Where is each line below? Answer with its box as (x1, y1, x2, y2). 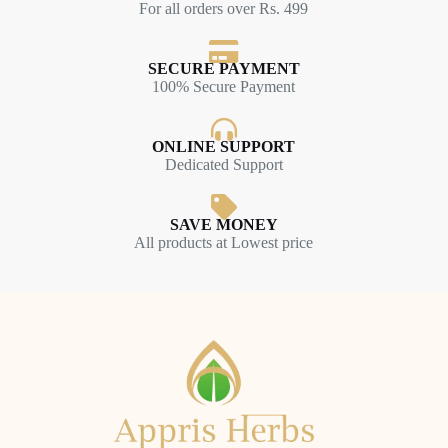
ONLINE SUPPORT (152, 137, 296, 155)
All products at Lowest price (134, 233, 314, 251)
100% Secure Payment (152, 77, 296, 95)
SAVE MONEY (169, 215, 278, 233)
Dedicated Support (164, 155, 283, 173)
